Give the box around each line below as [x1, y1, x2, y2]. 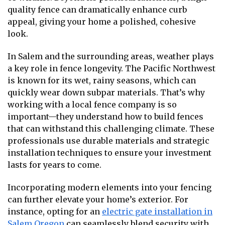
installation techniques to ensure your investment [8, 147, 211, 158]
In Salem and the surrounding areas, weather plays [8, 51, 214, 61]
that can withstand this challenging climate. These [8, 123, 214, 134]
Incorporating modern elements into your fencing [8, 182, 211, 193]
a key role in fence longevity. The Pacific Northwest [8, 63, 215, 73]
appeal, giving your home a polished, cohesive [8, 16, 196, 27]
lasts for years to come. [8, 159, 101, 170]
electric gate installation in [102, 206, 212, 217]
